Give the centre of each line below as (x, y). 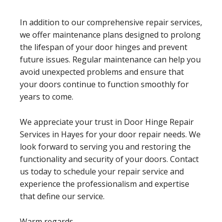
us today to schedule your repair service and (102, 171)
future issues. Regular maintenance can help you (110, 59)
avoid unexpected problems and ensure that (102, 72)
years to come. (47, 96)
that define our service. (62, 196)
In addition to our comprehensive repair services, (111, 22)
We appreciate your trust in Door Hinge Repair (107, 122)
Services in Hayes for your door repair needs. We (110, 134)
